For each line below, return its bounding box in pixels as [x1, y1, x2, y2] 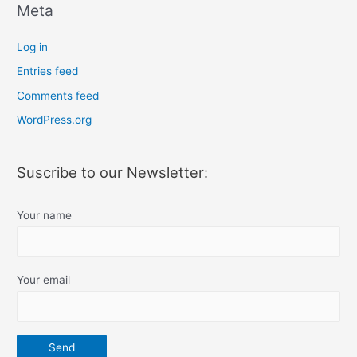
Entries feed [17, 65, 79, 78]
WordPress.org [17, 113, 92, 127]
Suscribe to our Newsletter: [17, 163, 209, 181]
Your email [17, 273, 71, 287]
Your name [17, 208, 73, 222]
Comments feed [17, 88, 100, 102]
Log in [17, 41, 49, 54]
